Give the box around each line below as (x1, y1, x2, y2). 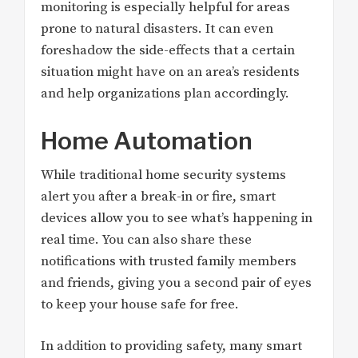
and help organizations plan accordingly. (41, 85, 289, 103)
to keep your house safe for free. (41, 295, 239, 313)
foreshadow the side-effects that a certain (41, 42, 295, 60)
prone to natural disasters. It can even (41, 20, 273, 38)
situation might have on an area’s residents (41, 63, 300, 82)
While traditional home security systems (41, 165, 286, 184)
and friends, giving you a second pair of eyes (41, 273, 312, 292)
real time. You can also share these (41, 230, 252, 249)
